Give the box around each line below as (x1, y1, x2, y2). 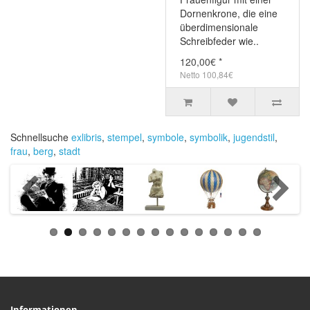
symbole (147, 130, 184, 145)
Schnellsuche (10, 130, 71, 145)
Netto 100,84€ (180, 69, 233, 81)
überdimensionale (180, 20, 258, 35)
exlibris (71, 130, 102, 145)
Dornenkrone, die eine (180, 6, 277, 21)
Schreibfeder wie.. (180, 34, 259, 48)
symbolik (190, 130, 228, 145)
